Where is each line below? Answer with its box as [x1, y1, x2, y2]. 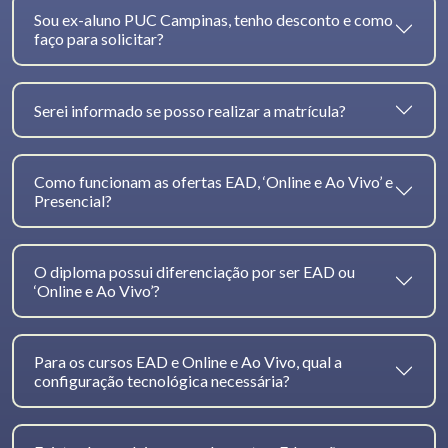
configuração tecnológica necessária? [34, 371, 290, 391]
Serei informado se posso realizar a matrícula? [34, 100, 346, 120]
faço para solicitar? [34, 29, 164, 49]
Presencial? [34, 191, 112, 211]
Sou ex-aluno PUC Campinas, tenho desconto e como [34, 10, 393, 30]
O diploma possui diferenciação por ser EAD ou [34, 262, 355, 282]
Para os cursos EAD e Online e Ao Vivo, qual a [34, 352, 342, 372]
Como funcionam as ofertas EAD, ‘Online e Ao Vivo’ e [34, 172, 393, 192]
